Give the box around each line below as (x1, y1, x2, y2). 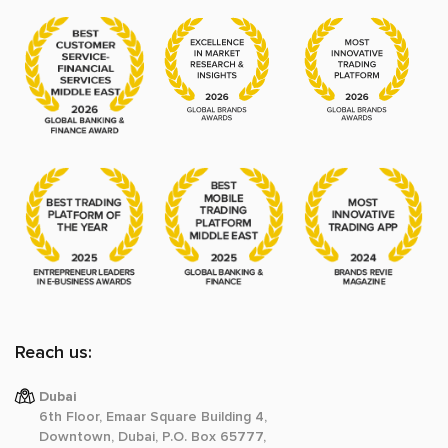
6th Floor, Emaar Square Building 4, (39, 407, 267, 425)
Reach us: (15, 341, 92, 363)
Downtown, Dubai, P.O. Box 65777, (39, 427, 266, 445)
